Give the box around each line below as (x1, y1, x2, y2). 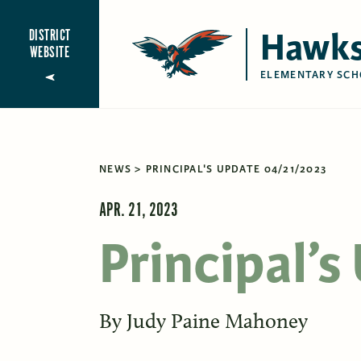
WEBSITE (30, 42, 70, 63)
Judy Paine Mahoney (127, 308, 308, 334)
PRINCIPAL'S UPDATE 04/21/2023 (145, 161, 327, 176)
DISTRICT (28, 25, 71, 46)
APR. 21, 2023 (99, 197, 178, 223)
